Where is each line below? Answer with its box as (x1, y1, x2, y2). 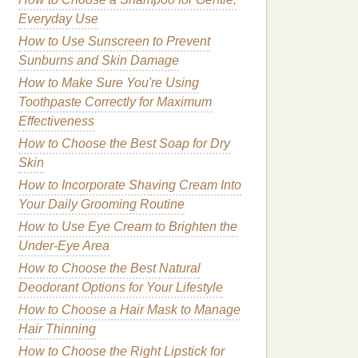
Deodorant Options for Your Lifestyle (18, 280, 223, 294)
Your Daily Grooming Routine (18, 197, 185, 211)
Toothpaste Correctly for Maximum (18, 95, 212, 109)
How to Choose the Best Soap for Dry (18, 137, 230, 150)
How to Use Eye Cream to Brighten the (18, 220, 237, 233)
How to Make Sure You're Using (18, 76, 199, 89)
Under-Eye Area (18, 239, 109, 253)
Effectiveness (18, 114, 94, 128)
